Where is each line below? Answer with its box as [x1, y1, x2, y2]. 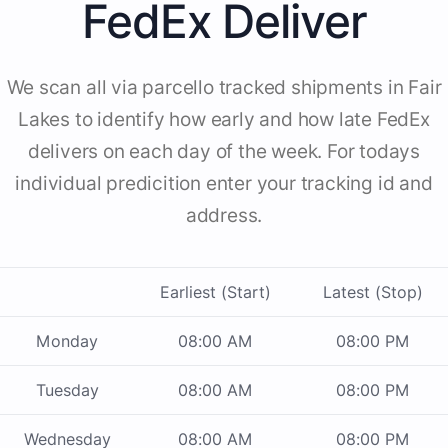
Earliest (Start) [160, 282, 271, 303]
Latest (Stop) [322, 282, 423, 303]
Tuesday [35, 380, 99, 401]
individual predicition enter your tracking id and [15, 172, 433, 196]
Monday [36, 331, 98, 352]
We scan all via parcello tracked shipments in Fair [6, 76, 442, 100]
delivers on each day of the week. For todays [27, 140, 421, 164]
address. [185, 204, 263, 228]
